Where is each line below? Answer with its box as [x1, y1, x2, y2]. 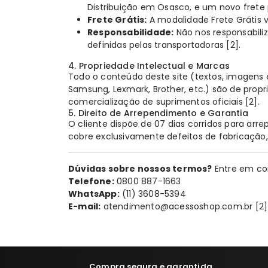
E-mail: [68, 200, 101, 213]
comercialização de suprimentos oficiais [68, 96, 246, 108]
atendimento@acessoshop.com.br [100, 200, 255, 213]
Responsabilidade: [87, 26, 174, 39]
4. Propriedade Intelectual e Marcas [68, 60, 230, 72]
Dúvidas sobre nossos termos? [68, 163, 212, 175]
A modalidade [147, 14, 212, 26]
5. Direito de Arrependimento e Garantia [68, 107, 248, 120]
